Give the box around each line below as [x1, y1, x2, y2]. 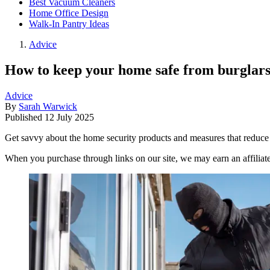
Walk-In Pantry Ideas [29, 19, 109, 29]
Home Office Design [29, 8, 108, 18]
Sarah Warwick [19, 101, 77, 111]
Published [5, 111, 45, 122]
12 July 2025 [45, 111, 94, 122]
